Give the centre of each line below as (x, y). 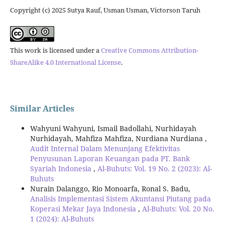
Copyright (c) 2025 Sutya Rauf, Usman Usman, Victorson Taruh (105, 10)
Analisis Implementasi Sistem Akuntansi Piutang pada (120, 199)
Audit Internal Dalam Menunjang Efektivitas (105, 149)
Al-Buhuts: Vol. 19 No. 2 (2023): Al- (154, 169)
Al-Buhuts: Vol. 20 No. (178, 209)
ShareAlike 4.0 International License (65, 63)
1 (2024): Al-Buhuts (62, 219)
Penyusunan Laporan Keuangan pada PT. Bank (110, 159)
